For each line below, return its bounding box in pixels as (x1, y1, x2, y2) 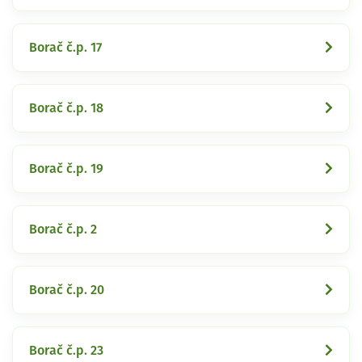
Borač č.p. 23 (29, 343, 103, 357)
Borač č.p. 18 (29, 101, 103, 115)
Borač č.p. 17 (29, 40, 102, 54)
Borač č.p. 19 (29, 162, 103, 175)
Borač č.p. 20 (29, 283, 104, 297)
